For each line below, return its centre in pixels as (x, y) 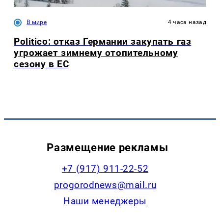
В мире (37, 22)
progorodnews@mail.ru (105, 185)
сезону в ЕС (41, 64)
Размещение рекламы (108, 147)
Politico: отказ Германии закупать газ (103, 42)
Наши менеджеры (105, 201)
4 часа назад (187, 22)
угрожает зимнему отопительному (96, 53)
